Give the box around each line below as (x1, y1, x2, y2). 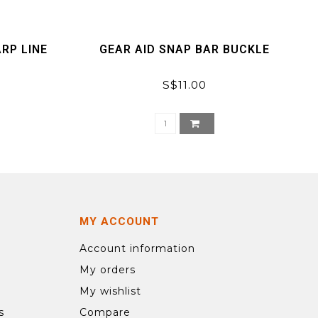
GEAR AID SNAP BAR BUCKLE (99, 43, 270, 57)
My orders (79, 263, 136, 277)
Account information (79, 242, 195, 256)
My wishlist (79, 285, 141, 298)
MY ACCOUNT (79, 215, 159, 229)
